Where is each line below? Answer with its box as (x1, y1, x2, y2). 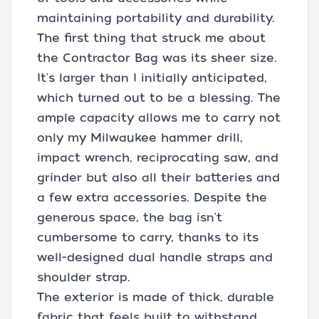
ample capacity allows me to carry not (37, 110, 281, 125)
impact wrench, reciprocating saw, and (37, 150, 278, 164)
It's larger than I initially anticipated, (37, 70, 267, 85)
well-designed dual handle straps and (37, 250, 273, 264)
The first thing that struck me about (37, 31, 266, 45)
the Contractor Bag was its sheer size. (37, 51, 277, 65)
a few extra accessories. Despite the (37, 190, 267, 204)
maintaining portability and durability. (37, 11, 275, 25)
